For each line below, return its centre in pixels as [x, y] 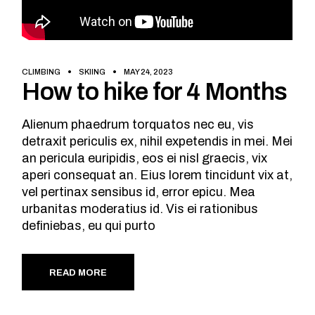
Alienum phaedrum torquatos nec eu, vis [138, 124]
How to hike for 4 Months [155, 91]
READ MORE [78, 272]
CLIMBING [41, 71]
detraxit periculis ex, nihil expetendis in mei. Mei [157, 141]
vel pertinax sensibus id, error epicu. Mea [139, 192]
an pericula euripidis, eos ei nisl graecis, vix [145, 158]
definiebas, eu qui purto [89, 225]
